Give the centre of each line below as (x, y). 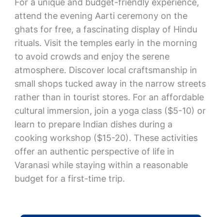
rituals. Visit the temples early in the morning (106, 43)
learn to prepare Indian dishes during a (93, 124)
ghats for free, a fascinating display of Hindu (106, 29)
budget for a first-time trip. (70, 178)
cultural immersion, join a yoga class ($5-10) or (110, 111)
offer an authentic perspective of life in (94, 151)
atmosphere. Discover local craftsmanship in (106, 70)
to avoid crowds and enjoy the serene (92, 56)
